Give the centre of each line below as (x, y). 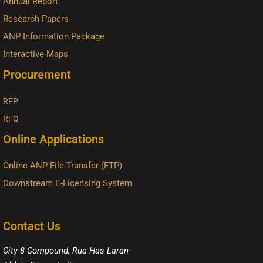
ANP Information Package (54, 36)
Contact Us (32, 226)
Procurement (37, 75)
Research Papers (36, 19)
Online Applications (53, 139)
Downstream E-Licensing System (68, 183)
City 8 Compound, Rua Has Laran (66, 251)
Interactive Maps (36, 54)
